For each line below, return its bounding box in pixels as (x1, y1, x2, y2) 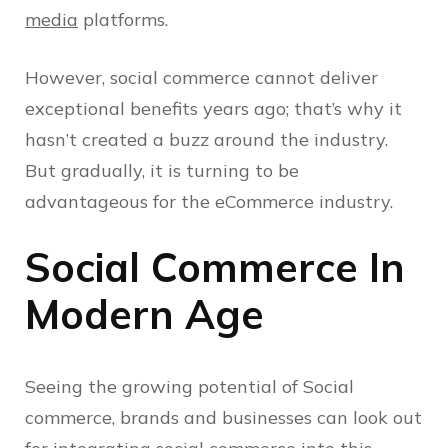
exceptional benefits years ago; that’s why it (25, 96, 402, 120)
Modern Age (25, 288, 264, 339)
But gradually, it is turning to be (25, 158, 299, 182)
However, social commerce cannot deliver (25, 65, 378, 89)
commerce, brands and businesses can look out (25, 406, 422, 430)
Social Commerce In (25, 241, 405, 292)
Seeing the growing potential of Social (25, 375, 354, 399)
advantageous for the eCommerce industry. (25, 189, 393, 213)
